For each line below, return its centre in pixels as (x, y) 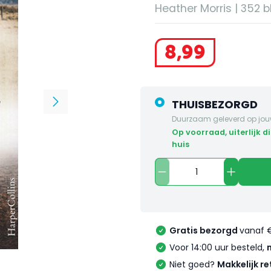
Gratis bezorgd (204, 231)
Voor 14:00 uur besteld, (218, 248)
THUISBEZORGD (215, 105)
